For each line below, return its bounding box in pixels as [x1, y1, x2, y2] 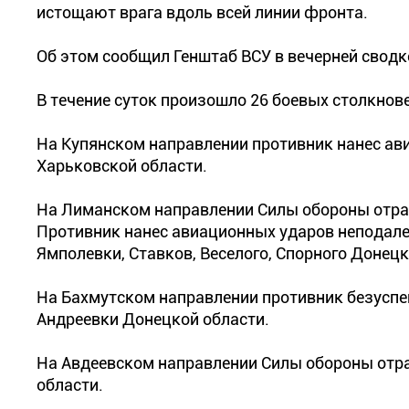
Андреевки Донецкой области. [37, 309, 269, 329]
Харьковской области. [37, 156, 207, 175]
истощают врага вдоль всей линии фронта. [37, 3, 368, 22]
